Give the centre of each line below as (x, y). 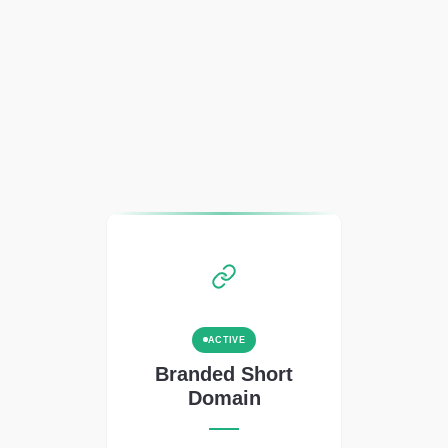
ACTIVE (226, 339)
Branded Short (224, 373)
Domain (224, 397)
